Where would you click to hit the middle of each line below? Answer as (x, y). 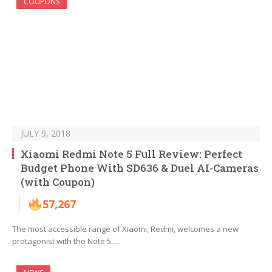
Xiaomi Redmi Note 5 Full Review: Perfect (131, 154)
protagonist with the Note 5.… (66, 241)
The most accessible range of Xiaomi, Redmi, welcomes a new (125, 229)
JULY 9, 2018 (46, 134)
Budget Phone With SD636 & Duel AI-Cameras (140, 168)
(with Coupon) (58, 182)
